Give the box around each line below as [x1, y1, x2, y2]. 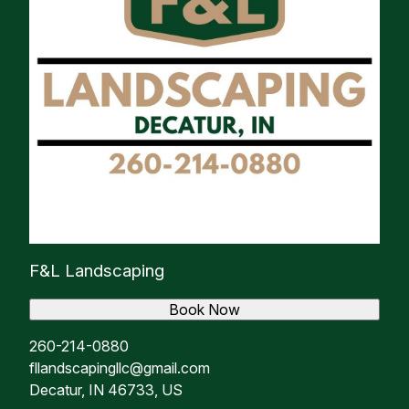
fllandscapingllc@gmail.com [29, 358, 210, 377]
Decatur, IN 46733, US [29, 380, 183, 399]
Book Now [168, 299, 240, 319]
